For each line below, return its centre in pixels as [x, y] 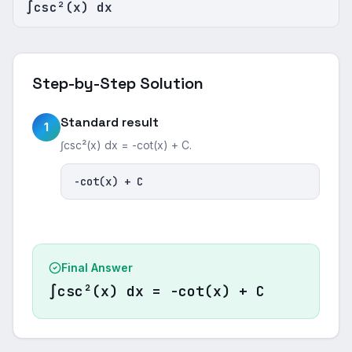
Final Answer [97, 268]
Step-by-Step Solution [118, 83]
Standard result [110, 122]
